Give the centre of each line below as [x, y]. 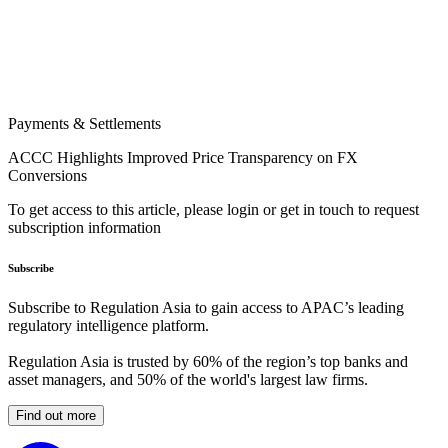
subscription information [84, 228]
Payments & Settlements [84, 124]
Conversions [47, 176]
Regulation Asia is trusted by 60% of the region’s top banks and [208, 362]
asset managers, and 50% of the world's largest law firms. [188, 380]
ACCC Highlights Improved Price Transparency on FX [183, 158]
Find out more [56, 416]
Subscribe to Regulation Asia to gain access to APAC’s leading [206, 308]
